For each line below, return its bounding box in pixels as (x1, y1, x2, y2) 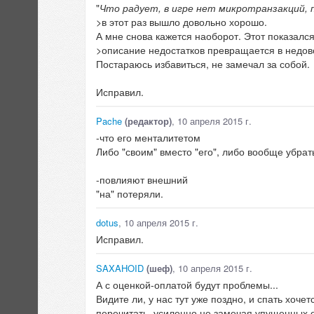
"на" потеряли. (96, 186, 163, 201)
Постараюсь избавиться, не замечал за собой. (96, 57, 310, 71)
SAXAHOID (96, 261, 144, 275)
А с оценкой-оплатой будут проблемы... (96, 278, 278, 292)
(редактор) (122, 114, 172, 128)
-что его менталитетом (96, 130, 200, 145)
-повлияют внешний (96, 172, 188, 187)
